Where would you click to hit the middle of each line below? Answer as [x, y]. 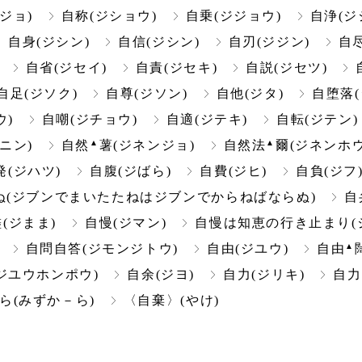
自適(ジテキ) [207, 120]
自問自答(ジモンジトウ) [102, 249]
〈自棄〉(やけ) [171, 301]
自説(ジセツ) [287, 68]
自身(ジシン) [49, 42]
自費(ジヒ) [234, 171]
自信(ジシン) [159, 42]
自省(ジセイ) [66, 68]
